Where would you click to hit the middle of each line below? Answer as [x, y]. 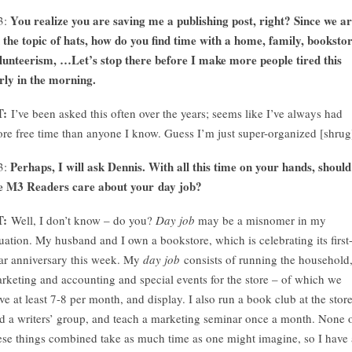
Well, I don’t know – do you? [81, 220]
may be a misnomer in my [260, 220]
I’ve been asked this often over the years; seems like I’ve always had [177, 113]
